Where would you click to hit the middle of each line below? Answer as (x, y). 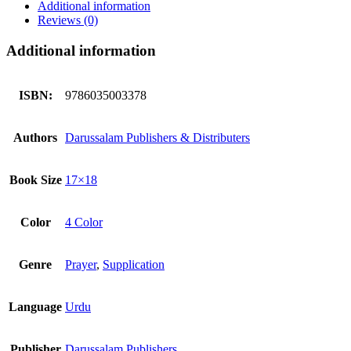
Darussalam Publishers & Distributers (157, 138)
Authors (35, 138)
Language (35, 307)
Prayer (81, 265)
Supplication (134, 265)
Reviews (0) (68, 20)
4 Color (84, 223)
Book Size (35, 180)
